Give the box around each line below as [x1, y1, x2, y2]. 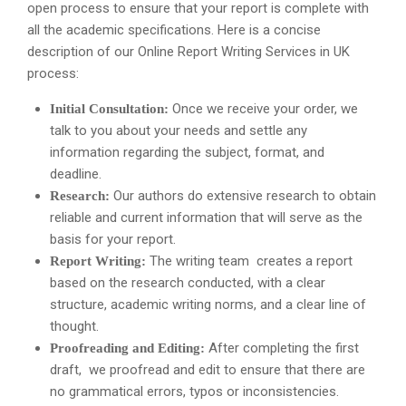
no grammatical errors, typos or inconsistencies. [50, 383, 339, 401]
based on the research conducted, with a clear [50, 275, 325, 292]
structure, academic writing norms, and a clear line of [50, 296, 366, 314]
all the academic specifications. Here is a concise [27, 22, 321, 39]
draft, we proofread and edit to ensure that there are [50, 362, 365, 379]
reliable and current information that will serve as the [50, 209, 362, 227]
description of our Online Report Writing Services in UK [27, 43, 350, 61]
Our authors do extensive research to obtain [110, 188, 376, 205]
